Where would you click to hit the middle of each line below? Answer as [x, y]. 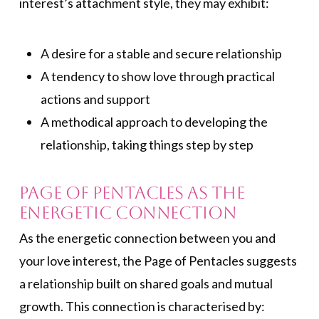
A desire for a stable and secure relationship [161, 53]
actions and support [95, 99]
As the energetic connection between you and [147, 238]
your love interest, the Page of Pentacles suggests [158, 261]
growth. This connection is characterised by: [142, 307]
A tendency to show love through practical [157, 76]
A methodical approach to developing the [154, 121]
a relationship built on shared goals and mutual [146, 284]
